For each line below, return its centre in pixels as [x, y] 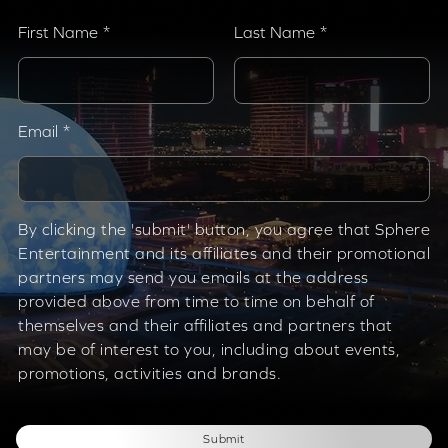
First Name [58, 32]
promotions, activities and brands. [149, 374]
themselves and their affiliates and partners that [205, 326]
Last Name [274, 32]
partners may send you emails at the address [193, 278]
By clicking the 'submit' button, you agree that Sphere [224, 230]
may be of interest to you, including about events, [209, 350]
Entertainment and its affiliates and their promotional [224, 254]
